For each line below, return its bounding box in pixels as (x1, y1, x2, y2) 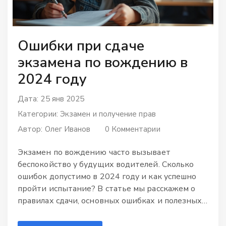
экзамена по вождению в (18, 52, 188, 72)
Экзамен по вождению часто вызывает (18, 146, 171, 158)
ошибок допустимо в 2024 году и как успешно (18, 171, 197, 182)
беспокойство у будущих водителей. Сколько (18, 158, 194, 170)
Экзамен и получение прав (60, 108, 156, 119)
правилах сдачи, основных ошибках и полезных (18, 195, 202, 206)
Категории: (18, 108, 60, 119)
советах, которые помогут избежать (18, 207, 160, 218)
